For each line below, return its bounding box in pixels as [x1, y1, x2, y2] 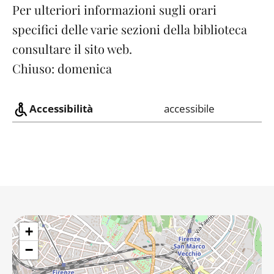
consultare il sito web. [12, 40, 132, 57]
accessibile [164, 102, 215, 116]
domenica [57, 59, 112, 76]
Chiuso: [12, 59, 57, 76]
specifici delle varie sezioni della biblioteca [12, 20, 247, 37]
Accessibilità [29, 102, 93, 116]
